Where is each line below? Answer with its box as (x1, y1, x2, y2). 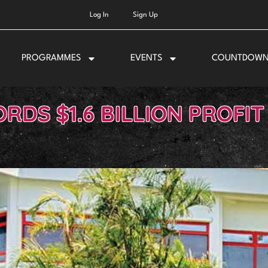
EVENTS (130, 53, 162, 63)
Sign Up (132, 11, 158, 19)
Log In (89, 11, 109, 19)
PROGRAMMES (22, 53, 81, 63)
